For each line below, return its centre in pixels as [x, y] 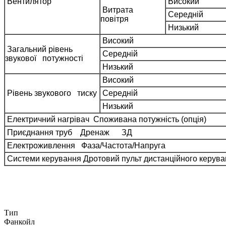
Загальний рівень [40, 49]
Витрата [118, 10]
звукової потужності [44, 58]
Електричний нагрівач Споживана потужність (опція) [106, 119]
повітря [115, 19]
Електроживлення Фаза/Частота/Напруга [85, 145]
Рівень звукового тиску [51, 93]
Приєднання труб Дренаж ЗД [69, 132]
